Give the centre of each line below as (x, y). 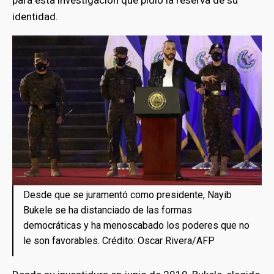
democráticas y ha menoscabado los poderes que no (136, 225)
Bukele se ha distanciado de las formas (108, 210)
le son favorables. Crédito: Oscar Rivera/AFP (119, 240)
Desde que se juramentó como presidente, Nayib (128, 194)
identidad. (36, 16)
